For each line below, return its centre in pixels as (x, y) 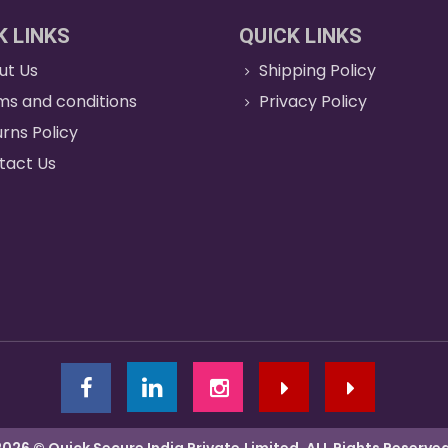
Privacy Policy (313, 101)
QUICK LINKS (300, 36)
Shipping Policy (318, 70)
